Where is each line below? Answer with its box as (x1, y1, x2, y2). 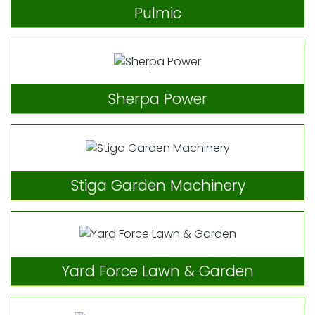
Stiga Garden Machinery (70, 174, 245, 195)
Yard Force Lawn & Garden (61, 261, 254, 282)
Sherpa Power (108, 89, 207, 110)
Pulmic (134, 2, 181, 23)
